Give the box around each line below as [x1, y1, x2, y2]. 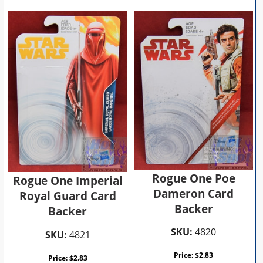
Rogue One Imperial [12, 173, 123, 189]
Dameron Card [153, 186, 234, 201]
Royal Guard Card [19, 188, 116, 204]
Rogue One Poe [151, 170, 235, 186]
